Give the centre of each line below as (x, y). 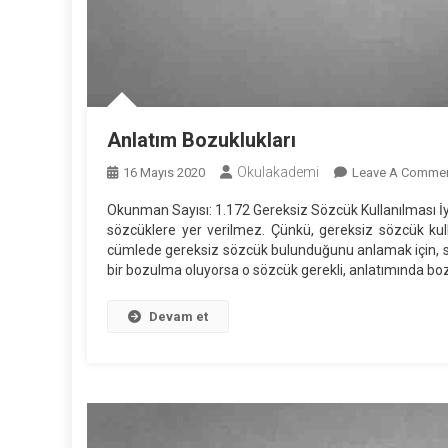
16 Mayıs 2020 (164, 172)
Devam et (178, 316)
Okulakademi (278, 171)
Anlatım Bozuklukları (201, 139)
